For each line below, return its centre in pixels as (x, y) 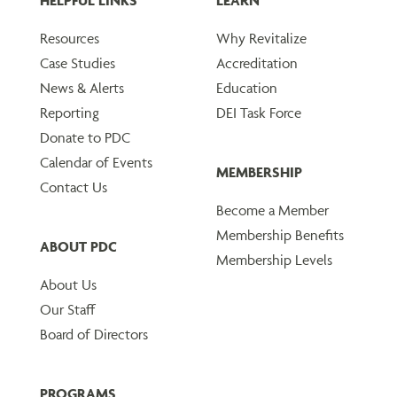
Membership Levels (274, 260)
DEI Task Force (259, 113)
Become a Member (272, 210)
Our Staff (68, 310)
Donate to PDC (85, 138)
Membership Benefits (280, 235)
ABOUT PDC (78, 247)
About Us (68, 285)
